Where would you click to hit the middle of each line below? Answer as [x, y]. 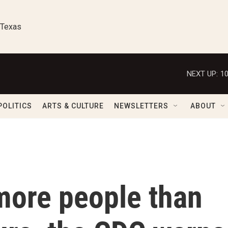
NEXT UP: [202, 74]
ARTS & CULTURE [73, 106]
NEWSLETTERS [141, 106]
